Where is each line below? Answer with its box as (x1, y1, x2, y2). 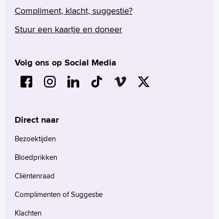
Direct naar (15, 113, 59, 126)
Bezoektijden (15, 133, 56, 144)
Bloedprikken (15, 152, 57, 162)
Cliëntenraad (15, 170, 55, 181)
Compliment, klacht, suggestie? (15, 4, 132, 17)
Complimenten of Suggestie (15, 189, 103, 199)
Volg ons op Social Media (15, 56, 116, 69)
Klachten (15, 207, 42, 218)
